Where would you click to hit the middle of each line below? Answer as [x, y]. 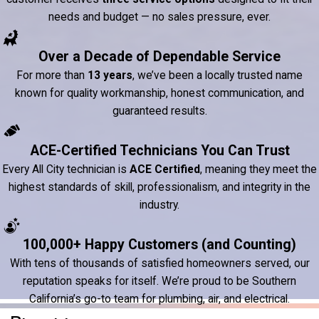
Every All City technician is [66, 170]
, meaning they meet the [258, 170]
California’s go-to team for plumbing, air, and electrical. [159, 299]
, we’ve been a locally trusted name [218, 76]
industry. [159, 205]
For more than [52, 76]
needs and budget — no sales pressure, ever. [159, 17]
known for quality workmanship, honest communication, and [159, 94]
